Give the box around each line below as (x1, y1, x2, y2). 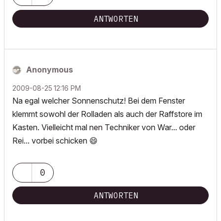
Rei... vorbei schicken (12, 136, 89, 146)
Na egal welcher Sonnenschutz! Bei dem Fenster (12, 96, 185, 106)
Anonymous (26, 65, 73, 74)
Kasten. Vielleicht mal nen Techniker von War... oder (12, 122, 195, 132)
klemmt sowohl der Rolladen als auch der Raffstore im (12, 109, 202, 119)
